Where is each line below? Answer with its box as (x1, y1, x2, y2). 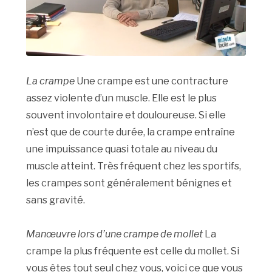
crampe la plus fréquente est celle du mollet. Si (26, 245, 240, 257)
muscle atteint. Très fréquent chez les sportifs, (26, 160, 242, 172)
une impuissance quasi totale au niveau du (26, 143, 218, 155)
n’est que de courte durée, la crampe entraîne (26, 126, 236, 138)
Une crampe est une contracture (75, 75, 229, 87)
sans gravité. (26, 194, 86, 206)
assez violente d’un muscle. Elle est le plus (26, 92, 217, 104)
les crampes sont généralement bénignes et (26, 177, 233, 189)
